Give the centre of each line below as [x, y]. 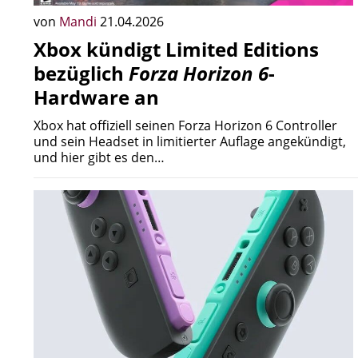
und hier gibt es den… [99, 157]
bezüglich [81, 73]
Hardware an [96, 97]
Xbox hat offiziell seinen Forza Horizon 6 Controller [185, 125]
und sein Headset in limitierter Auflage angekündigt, [190, 141]
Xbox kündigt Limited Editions [176, 49]
